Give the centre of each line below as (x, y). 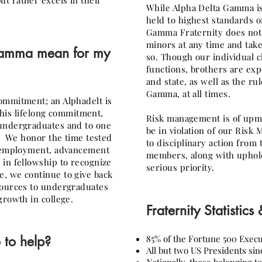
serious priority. (180, 167)
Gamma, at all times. (188, 94)
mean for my (73, 53)
